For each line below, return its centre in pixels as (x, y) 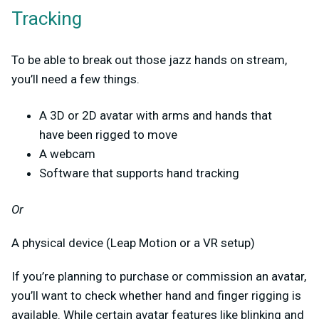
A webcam (67, 154)
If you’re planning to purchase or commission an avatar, (159, 277)
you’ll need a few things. (77, 79)
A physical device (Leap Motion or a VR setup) (133, 243)
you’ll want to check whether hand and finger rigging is (156, 296)
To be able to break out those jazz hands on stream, (149, 60)
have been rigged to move (108, 135)
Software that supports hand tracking (141, 173)
